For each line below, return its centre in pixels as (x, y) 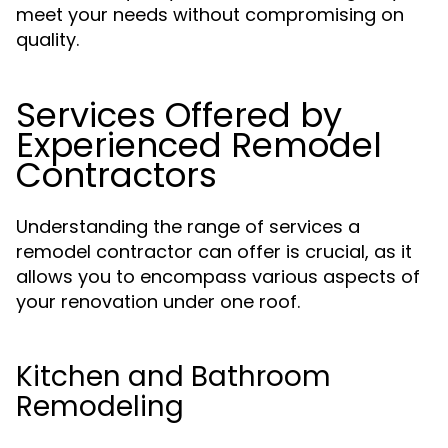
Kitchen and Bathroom (173, 376)
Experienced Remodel (199, 145)
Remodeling (100, 406)
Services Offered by (179, 115)
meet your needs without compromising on (210, 14)
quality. (47, 39)
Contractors (116, 175)
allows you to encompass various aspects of (218, 276)
